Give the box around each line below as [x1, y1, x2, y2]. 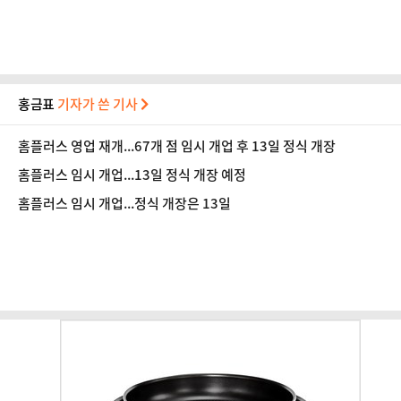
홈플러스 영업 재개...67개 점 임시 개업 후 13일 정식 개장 [18, 136, 336, 156]
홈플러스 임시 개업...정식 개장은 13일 [18, 193, 231, 213]
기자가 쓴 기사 [57, 94, 141, 114]
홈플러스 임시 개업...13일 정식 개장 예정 [18, 165, 246, 184]
